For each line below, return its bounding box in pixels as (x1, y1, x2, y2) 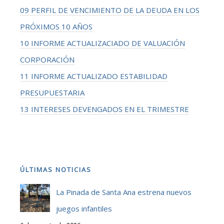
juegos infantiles (56, 203, 112, 213)
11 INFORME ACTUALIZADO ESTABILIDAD (20, 71, 167, 81)
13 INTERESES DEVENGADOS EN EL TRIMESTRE (20, 104, 189, 114)
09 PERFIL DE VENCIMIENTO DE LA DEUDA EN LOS (20, 5, 199, 15)
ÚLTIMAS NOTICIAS (20, 165, 91, 174)
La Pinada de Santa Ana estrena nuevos (56, 187, 191, 197)
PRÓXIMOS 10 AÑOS (20, 21, 92, 31)
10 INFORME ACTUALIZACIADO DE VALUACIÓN (20, 38, 185, 48)
